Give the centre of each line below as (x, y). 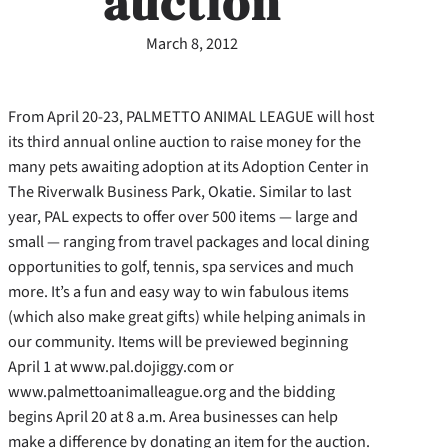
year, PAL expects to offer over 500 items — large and (183, 216)
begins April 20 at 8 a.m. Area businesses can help (173, 416)
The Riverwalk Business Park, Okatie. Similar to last (179, 191)
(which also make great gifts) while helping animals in (187, 316)
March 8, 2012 (192, 43)
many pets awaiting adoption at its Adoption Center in (188, 166)
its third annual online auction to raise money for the (184, 141)
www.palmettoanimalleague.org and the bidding (171, 391)
